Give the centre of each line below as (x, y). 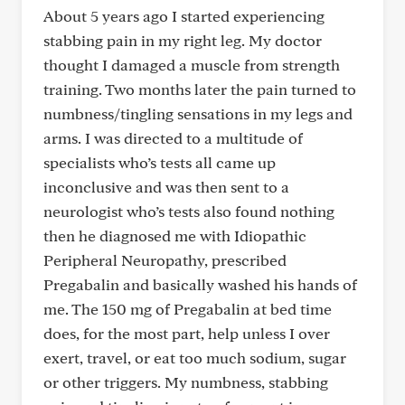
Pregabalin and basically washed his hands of (200, 284)
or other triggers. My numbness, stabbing (186, 382)
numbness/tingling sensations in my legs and (198, 113)
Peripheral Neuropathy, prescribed (165, 260)
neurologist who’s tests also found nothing (189, 211)
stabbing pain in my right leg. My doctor (183, 40)
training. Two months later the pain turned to (200, 89)
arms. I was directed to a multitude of (173, 138)
